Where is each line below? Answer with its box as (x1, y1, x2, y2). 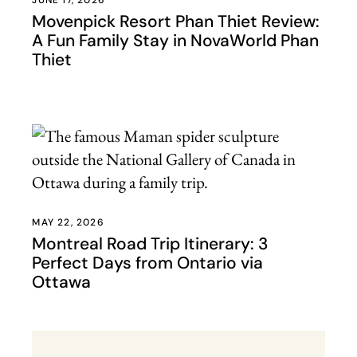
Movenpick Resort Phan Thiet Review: (32, 10, 320, 33)
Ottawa (32, 271, 92, 293)
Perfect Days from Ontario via (32, 252, 264, 274)
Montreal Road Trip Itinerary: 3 (32, 233, 269, 255)
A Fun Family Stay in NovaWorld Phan (32, 29, 320, 52)
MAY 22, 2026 (32, 216, 104, 229)
